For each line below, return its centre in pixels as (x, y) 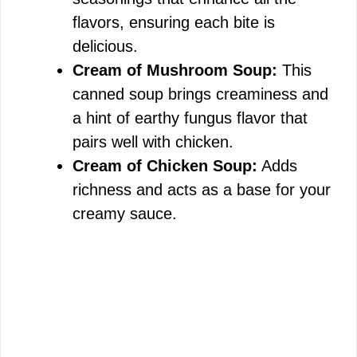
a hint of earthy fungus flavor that (190, 118)
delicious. (105, 46)
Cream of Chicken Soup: (165, 166)
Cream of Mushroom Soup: (175, 70)
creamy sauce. (125, 214)
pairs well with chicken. (153, 142)
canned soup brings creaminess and (200, 94)
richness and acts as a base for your (202, 190)
